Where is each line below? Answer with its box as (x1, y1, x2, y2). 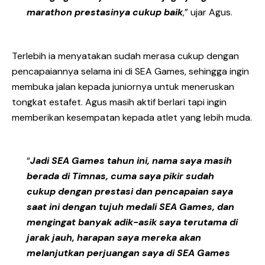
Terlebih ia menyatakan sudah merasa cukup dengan (12, 49, 239, 62)
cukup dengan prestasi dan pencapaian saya (27, 185, 233, 198)
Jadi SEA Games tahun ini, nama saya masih (30, 154, 232, 167)
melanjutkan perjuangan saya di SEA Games (27, 247, 230, 260)
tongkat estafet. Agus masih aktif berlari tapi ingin (12, 95, 227, 108)
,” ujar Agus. (183, 6, 232, 19)
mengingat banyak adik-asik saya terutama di (27, 216, 238, 229)
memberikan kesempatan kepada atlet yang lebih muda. (12, 111, 252, 124)
